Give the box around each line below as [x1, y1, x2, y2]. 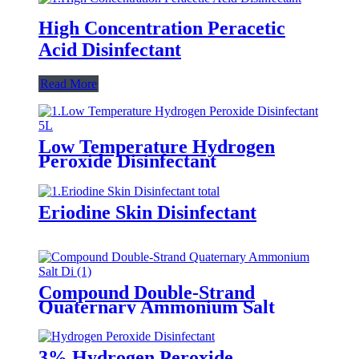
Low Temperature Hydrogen [38, 135, 275, 157]
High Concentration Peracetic [38, 17, 285, 38]
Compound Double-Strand [38, 281, 255, 303]
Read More [40, 76, 97, 91]
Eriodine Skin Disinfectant [38, 201, 256, 223]
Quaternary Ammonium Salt [38, 296, 275, 317]
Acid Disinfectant [38, 38, 181, 60]
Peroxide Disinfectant [38, 150, 216, 171]
